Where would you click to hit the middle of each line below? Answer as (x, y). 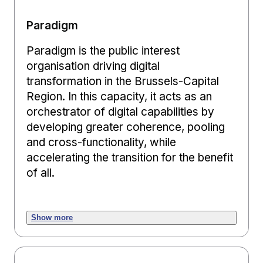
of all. (41, 173)
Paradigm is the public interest (103, 50)
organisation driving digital (93, 66)
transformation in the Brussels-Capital (123, 81)
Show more (52, 217)
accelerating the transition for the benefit (130, 157)
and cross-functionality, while (101, 142)
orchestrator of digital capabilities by (120, 112)
